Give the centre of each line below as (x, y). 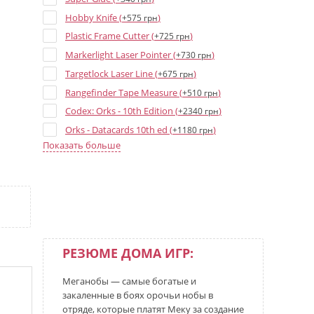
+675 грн (176, 74)
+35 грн (181, 149)
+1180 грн (193, 130)
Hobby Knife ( (94, 17)
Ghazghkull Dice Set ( (108, 167)
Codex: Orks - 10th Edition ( (122, 111)
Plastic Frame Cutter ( (110, 36)
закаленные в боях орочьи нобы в (138, 295)
